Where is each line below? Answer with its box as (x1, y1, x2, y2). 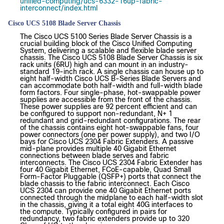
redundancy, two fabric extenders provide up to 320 (20, 214, 189, 223)
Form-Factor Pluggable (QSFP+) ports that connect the (20, 172, 201, 181)
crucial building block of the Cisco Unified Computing (20, 39, 192, 48)
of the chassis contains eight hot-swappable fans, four (20, 123, 198, 132)
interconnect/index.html (20, 4, 97, 12)
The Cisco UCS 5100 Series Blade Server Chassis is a (20, 32, 192, 41)
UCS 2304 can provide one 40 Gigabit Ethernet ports (20, 186, 191, 195)
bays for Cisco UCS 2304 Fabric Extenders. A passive (20, 137, 193, 146)
